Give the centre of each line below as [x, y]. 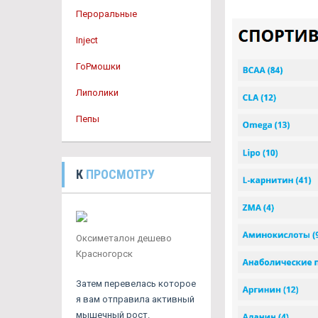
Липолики [97, 93]
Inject [87, 40]
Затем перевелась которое [136, 284]
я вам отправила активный [135, 299]
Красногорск [104, 254]
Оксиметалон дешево [124, 238]
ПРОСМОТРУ [120, 174]
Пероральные [106, 14]
